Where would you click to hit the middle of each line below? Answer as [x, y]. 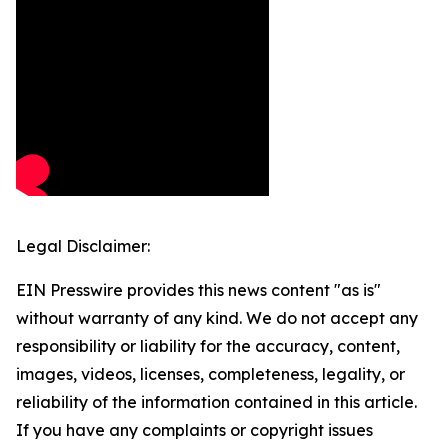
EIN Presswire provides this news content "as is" [198, 290]
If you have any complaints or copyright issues [194, 430]
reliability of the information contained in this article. [216, 402]
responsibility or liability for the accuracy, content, [208, 346]
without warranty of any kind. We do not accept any [217, 318]
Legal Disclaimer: [83, 246]
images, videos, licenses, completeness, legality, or [210, 374]
